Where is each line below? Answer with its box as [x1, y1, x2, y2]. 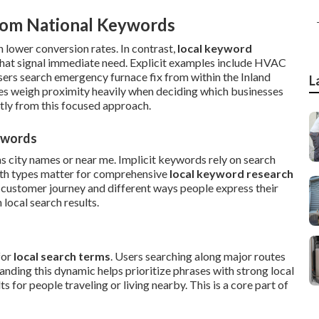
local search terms [14, 249, 110, 263]
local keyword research [169, 167, 293, 180]
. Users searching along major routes [110, 249, 286, 263]
